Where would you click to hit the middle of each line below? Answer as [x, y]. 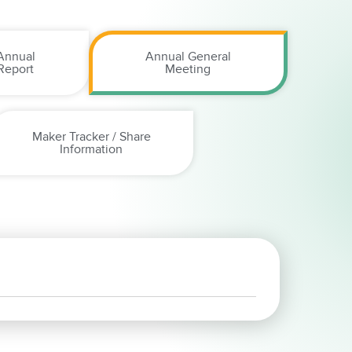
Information [92, 150]
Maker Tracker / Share [91, 137]
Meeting [188, 70]
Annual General [188, 57]
